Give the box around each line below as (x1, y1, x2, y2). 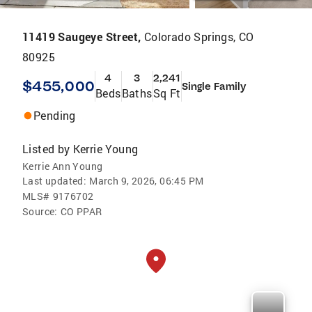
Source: (22, 205, 58, 218)
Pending (33, 108, 76, 123)
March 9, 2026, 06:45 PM (89, 174, 204, 187)
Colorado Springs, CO (143, 29, 254, 44)
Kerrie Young (72, 141, 139, 156)
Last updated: (22, 174, 87, 187)
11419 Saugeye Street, (22, 29, 144, 44)
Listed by (22, 141, 70, 156)
